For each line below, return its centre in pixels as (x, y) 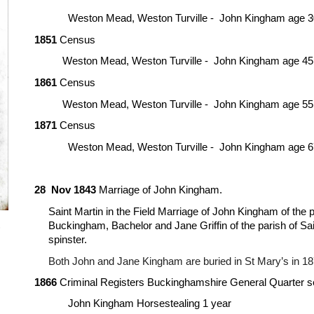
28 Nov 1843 (66, 190)
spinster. (68, 239)
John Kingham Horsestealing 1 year (150, 303)
